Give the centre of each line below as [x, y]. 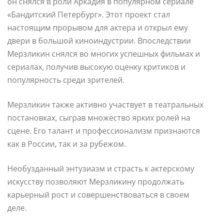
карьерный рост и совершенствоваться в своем [98, 194]
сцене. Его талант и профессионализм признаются [104, 131]
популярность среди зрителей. [66, 80]
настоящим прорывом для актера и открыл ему [98, 27]
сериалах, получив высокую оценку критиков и [96, 67]
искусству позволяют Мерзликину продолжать [96, 181]
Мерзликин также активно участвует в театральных [105, 104]
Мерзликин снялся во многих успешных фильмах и [104, 54]
